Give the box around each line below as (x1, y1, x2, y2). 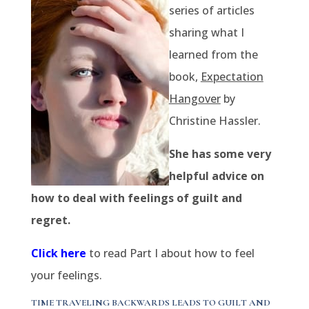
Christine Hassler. (168, 113, 261, 128)
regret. (30, 212, 70, 228)
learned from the (168, 47, 258, 62)
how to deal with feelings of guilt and (30, 190, 242, 206)
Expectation (200, 69, 263, 84)
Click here (30, 246, 86, 261)
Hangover (168, 91, 221, 106)
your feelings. (30, 268, 102, 283)
